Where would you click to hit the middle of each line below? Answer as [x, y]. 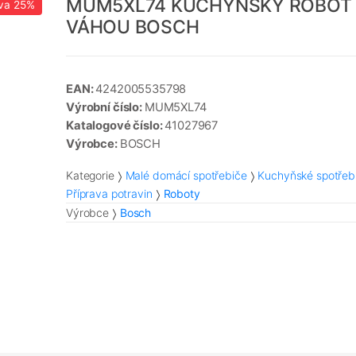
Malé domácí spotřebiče [186, 176]
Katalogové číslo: [116, 126]
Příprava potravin [109, 194]
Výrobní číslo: [105, 108]
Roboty [182, 194]
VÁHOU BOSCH [133, 27]
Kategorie [90, 176]
